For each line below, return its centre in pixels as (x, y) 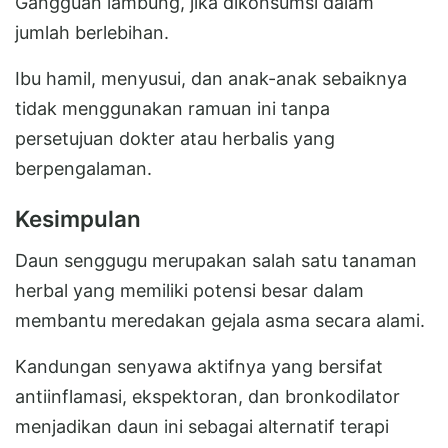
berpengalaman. (83, 168)
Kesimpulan (78, 218)
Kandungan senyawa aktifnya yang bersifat (199, 366)
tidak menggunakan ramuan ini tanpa (172, 108)
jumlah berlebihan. (92, 32)
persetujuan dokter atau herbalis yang (175, 138)
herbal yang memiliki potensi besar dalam (189, 290)
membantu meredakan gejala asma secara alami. (220, 320)
